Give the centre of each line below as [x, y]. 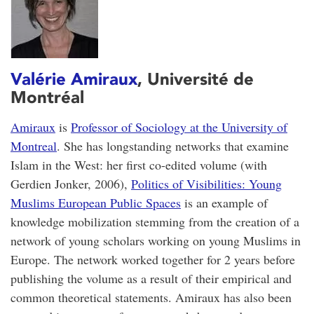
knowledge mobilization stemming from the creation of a [155, 222]
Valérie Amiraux [74, 78]
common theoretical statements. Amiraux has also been [151, 298]
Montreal [34, 146]
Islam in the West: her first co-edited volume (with [139, 165]
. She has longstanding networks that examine [173, 146]
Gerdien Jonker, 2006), [71, 184]
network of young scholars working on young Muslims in [156, 241]
